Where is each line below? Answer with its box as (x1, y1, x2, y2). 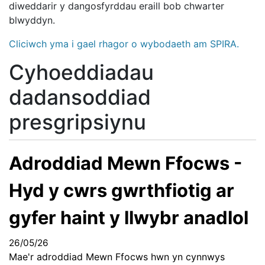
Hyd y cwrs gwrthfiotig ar (9, 179, 234, 202)
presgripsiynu (9, 109, 146, 135)
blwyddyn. (9, 14, 55, 27)
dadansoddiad (9, 85, 151, 111)
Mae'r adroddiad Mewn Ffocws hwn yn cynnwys (9, 251, 225, 263)
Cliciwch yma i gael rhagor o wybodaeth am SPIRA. (9, 38, 239, 50)
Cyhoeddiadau (9, 60, 154, 86)
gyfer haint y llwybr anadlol (9, 206, 248, 229)
